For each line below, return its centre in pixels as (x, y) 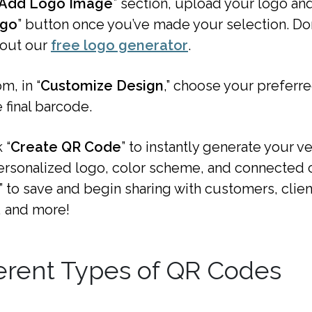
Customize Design (102, 85)
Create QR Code (66, 147)
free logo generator (119, 45)
